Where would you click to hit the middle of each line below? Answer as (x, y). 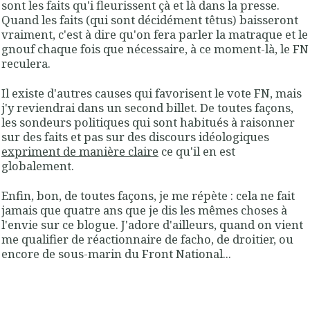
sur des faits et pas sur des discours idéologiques (135, 137)
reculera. (27, 63)
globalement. (39, 166)
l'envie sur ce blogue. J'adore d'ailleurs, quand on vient (152, 225)
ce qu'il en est (197, 152)
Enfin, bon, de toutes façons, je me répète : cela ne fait (148, 196)
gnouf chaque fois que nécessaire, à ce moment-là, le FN (155, 48)
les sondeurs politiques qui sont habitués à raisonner (148, 122)
